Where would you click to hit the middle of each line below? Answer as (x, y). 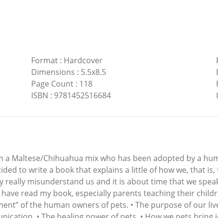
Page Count (52, 83)
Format (44, 60)
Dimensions (53, 72)
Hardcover (83, 60)
